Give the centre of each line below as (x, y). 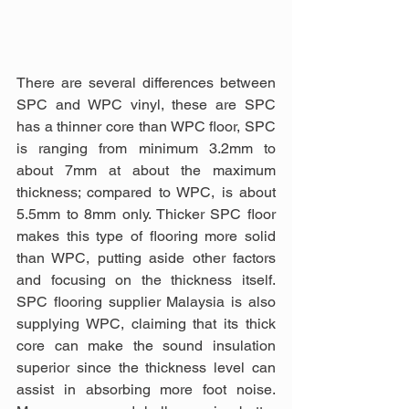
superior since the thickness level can (146, 368)
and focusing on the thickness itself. (146, 280)
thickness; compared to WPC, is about (146, 193)
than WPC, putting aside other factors (146, 258)
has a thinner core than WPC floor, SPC (146, 127)
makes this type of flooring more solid (146, 236)
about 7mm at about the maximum (146, 171)
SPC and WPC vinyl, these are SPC (146, 105)
